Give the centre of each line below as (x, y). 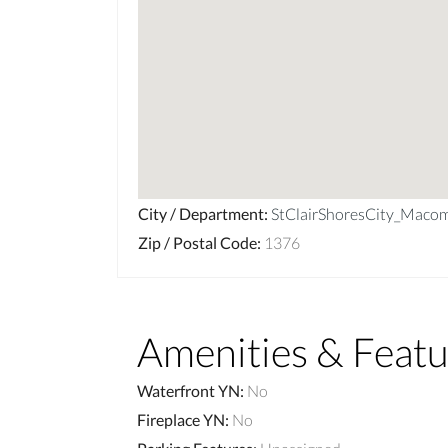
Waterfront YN (188, 390)
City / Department (201, 213)
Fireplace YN (181, 419)
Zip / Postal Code (197, 242)
